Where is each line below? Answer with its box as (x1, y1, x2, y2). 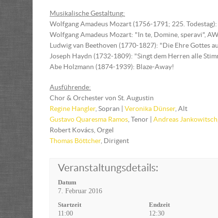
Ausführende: (50, 83, 91, 91)
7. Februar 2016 (58, 187, 102, 194)
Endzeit (148, 201, 170, 208)
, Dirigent (101, 137, 129, 145)
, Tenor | (128, 115, 153, 123)
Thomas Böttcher (50, 137, 101, 145)
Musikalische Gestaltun (50, 9, 120, 17)
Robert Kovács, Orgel (50, 126, 114, 134)
